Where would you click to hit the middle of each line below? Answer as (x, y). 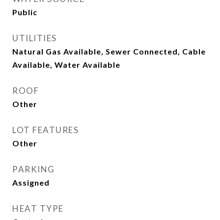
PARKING (34, 169)
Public (25, 12)
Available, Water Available (66, 65)
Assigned (31, 182)
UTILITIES (35, 38)
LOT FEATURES (45, 130)
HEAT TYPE (38, 208)
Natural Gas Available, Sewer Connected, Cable (109, 51)
